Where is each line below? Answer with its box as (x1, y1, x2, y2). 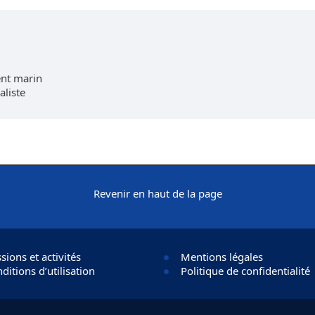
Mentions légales (180, 250, 263, 264)
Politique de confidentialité (180, 264, 310, 278)
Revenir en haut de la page (93, 186, 222, 200)
